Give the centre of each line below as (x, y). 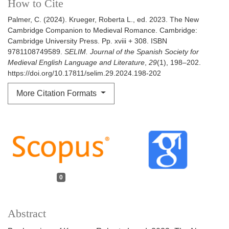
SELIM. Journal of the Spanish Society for (132, 51)
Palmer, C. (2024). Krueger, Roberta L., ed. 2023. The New (103, 19)
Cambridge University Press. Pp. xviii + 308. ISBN (87, 41)
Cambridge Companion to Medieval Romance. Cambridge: (102, 30)
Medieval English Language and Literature (76, 62)
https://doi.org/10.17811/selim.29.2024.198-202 (84, 73)
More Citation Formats (58, 93)
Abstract (27, 214)
